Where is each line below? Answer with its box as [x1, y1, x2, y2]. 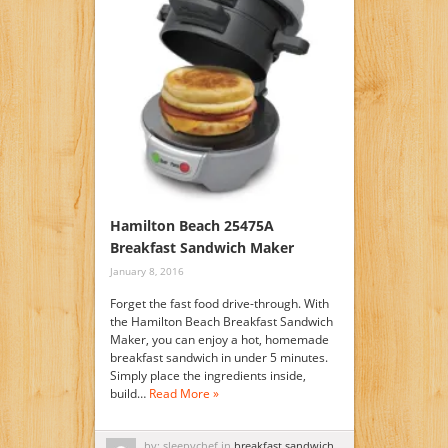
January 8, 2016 [109, 264, 184, 279]
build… [109, 385, 149, 403]
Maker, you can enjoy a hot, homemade [109, 331, 329, 349]
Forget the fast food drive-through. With [109, 295, 329, 313]
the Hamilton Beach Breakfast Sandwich [109, 313, 333, 331]
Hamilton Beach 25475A [109, 216, 274, 236]
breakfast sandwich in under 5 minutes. [109, 349, 328, 367]
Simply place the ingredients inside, [109, 367, 306, 385]
